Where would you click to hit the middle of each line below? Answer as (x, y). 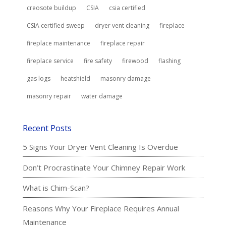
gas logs (38, 79)
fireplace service (50, 61)
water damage (102, 96)
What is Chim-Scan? (56, 188)
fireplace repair (122, 43)
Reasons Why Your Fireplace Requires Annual (101, 208)
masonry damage (125, 79)
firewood (135, 61)
